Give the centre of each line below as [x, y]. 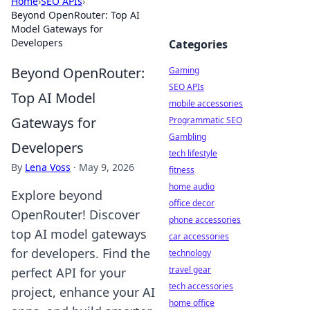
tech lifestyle [193, 153]
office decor [192, 203]
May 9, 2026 [107, 167]
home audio [192, 186]
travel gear [190, 270]
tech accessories [201, 286]
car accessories [199, 236]
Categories [198, 44]
